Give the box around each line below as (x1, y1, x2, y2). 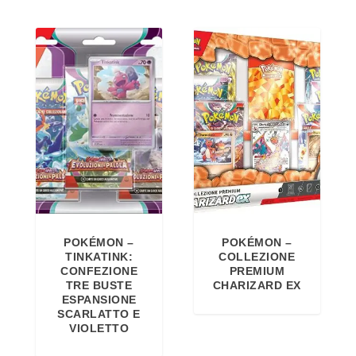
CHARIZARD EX (212, 279, 301, 292)
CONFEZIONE (60, 265, 138, 278)
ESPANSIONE (61, 293, 137, 307)
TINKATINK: (65, 250, 133, 264)
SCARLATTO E (57, 308, 141, 321)
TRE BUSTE (65, 279, 133, 292)
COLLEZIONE (219, 250, 296, 264)
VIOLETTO (69, 322, 130, 335)
